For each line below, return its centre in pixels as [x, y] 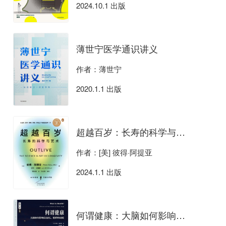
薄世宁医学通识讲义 [117, 49]
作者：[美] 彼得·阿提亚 [114, 152]
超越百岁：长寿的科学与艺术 [181, 132]
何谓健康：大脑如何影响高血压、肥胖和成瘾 [181, 215]
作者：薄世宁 [99, 69]
